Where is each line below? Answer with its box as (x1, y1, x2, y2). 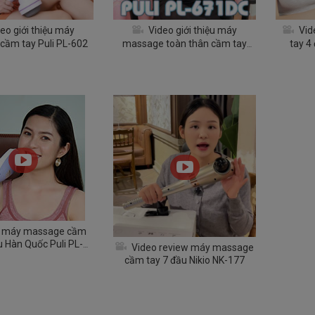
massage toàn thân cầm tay (122, 37, 247, 49)
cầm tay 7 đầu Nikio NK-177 (124, 255, 245, 266)
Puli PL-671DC (153, 49, 216, 61)
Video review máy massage (129, 242, 254, 254)
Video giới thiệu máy (146, 25, 237, 37)
